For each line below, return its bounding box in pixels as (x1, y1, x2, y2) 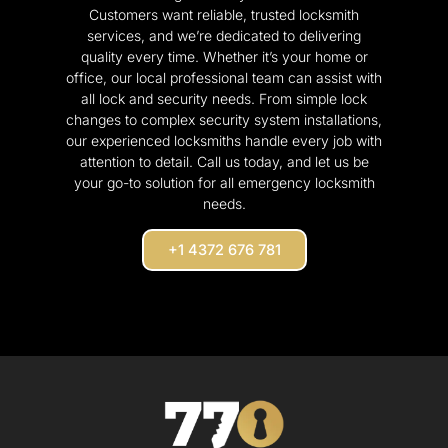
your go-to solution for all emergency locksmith (73, 174, 375, 192)
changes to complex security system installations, (66, 111, 382, 129)
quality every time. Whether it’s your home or (80, 48, 368, 66)
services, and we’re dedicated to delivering (87, 27, 361, 45)
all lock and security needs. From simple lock (81, 90, 367, 108)
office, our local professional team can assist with (66, 69, 382, 87)
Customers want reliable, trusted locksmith (89, 6, 359, 24)
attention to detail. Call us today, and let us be (79, 153, 369, 171)
